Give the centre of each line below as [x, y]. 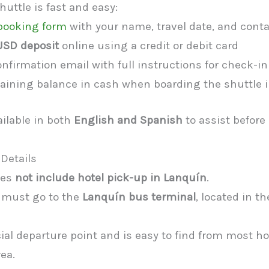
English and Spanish [128, 120]
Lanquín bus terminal [139, 197]
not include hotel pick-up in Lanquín [111, 178]
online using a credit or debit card [148, 45]
